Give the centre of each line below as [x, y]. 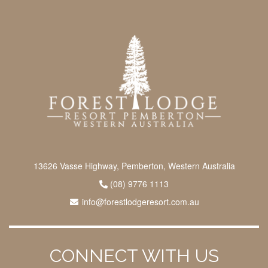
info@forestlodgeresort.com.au [140, 202]
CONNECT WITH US [134, 256]
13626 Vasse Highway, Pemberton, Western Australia [134, 166]
